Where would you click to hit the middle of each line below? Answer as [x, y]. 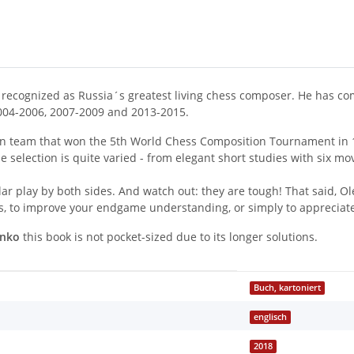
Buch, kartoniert [288, 288]
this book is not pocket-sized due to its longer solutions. [169, 237]
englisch [271, 317]
